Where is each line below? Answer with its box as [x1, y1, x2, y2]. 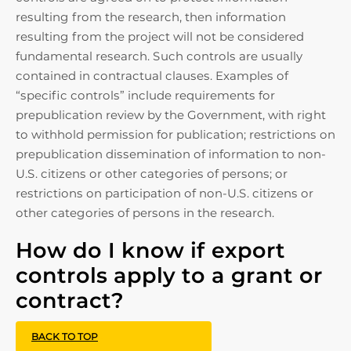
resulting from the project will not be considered [16, 29, 304, 44]
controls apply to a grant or [16, 262, 323, 288]
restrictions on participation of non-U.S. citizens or [16, 186, 313, 201]
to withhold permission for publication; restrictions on [16, 127, 335, 142]
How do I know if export [16, 237, 285, 263]
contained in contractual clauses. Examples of [16, 68, 288, 83]
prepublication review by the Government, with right [16, 107, 326, 122]
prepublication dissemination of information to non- [16, 147, 326, 161]
